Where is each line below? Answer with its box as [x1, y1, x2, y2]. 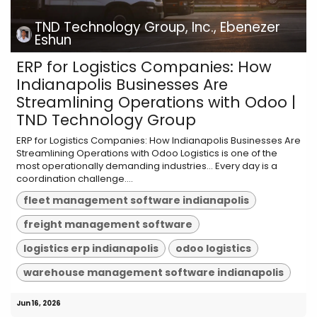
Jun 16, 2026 [16, 298, 61, 308]
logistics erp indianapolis [23, 241, 159, 255]
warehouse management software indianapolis [23, 265, 284, 279]
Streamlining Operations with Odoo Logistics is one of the [16, 146, 277, 161]
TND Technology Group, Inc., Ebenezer [35, 18, 281, 38]
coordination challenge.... [16, 172, 133, 186]
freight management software [23, 217, 193, 232]
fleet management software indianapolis [23, 193, 250, 208]
